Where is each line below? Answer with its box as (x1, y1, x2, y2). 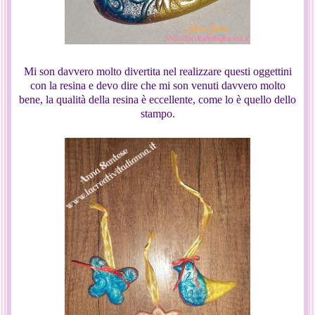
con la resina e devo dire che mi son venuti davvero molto (30, 79, 285, 91)
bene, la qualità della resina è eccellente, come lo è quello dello (19, 93, 296, 105)
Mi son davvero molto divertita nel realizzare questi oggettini (23, 65, 292, 77)
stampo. (140, 107, 175, 120)
